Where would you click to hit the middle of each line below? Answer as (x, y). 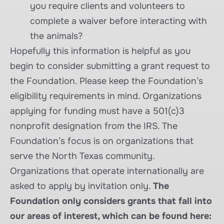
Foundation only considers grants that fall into (111, 201)
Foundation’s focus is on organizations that (102, 141)
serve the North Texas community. (82, 156)
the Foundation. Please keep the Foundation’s (106, 81)
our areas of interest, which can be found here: (111, 216)
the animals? (56, 36)
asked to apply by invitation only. (81, 186)
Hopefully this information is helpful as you (100, 51)
